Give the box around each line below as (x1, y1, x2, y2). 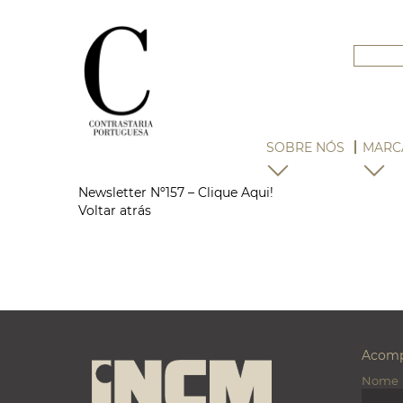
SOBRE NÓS (266, 139, 345, 156)
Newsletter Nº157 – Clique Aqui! (78, 184, 273, 201)
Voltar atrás (78, 202, 151, 219)
